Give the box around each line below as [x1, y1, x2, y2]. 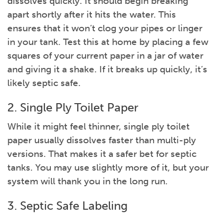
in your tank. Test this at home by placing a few [7, 36, 208, 48]
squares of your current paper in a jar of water [7, 50, 203, 62]
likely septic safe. [7, 77, 81, 89]
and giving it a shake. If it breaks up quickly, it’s [7, 64, 207, 75]
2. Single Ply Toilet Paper [7, 100, 138, 115]
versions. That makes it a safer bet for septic [7, 148, 197, 160]
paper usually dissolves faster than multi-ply [7, 134, 196, 146]
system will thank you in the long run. [7, 175, 168, 187]
